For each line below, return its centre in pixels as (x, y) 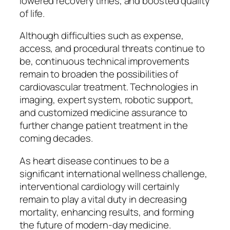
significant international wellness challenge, (113, 173)
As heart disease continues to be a (94, 160)
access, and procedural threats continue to (112, 49)
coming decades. (56, 138)
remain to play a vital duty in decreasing (103, 199)
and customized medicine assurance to (104, 113)
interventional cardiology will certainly (100, 186)
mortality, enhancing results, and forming (107, 212)
